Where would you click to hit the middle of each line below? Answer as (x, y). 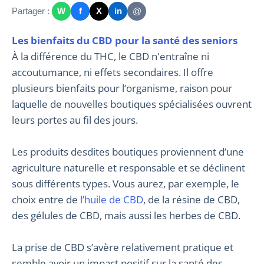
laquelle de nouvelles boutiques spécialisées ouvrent (132, 104)
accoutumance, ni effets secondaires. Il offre (113, 72)
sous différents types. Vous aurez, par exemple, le (126, 183)
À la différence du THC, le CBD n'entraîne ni (110, 56)
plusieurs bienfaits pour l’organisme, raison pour (122, 88)
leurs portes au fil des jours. (75, 120)
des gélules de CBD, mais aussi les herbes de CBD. (126, 215)
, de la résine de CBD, (192, 199)
